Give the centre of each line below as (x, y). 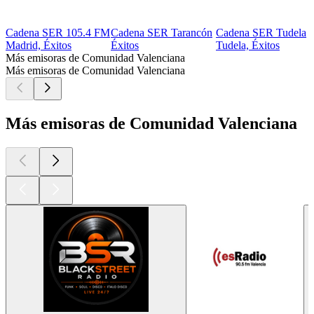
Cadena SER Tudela (261, 32)
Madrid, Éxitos (39, 45)
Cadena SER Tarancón (162, 32)
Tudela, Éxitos (248, 45)
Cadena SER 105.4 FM (58, 32)
